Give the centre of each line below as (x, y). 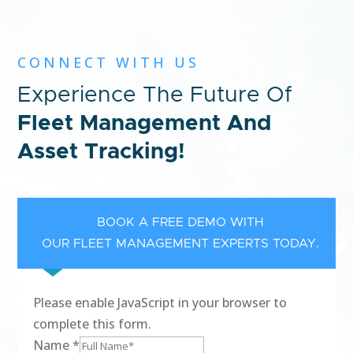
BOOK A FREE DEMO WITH (180, 223)
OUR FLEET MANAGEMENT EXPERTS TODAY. (180, 244)
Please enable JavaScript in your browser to (160, 303)
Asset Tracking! (102, 152)
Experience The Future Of (155, 96)
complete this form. (93, 324)
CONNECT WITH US (109, 63)
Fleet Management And (145, 124)
